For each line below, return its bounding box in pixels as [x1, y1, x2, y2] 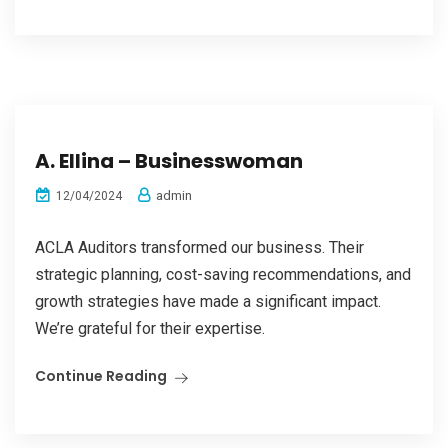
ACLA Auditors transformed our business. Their [35, 238, 364, 257]
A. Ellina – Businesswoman [35, 147, 303, 175]
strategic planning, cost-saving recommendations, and [35, 265, 411, 284]
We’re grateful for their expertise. [35, 319, 265, 338]
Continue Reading [35, 366, 167, 386]
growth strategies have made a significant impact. [35, 292, 381, 311]
